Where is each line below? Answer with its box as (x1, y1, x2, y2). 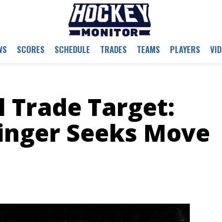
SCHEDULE (54, 43, 90, 55)
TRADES (100, 43, 127, 55)
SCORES (16, 43, 45, 55)
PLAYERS (169, 43, 200, 55)
